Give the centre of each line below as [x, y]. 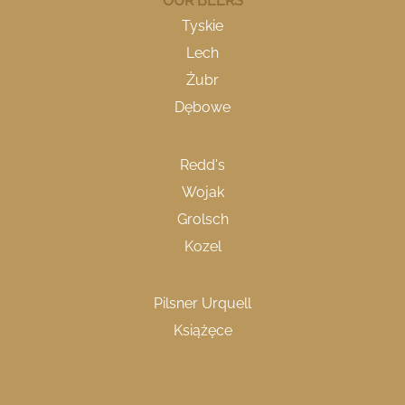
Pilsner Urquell [202, 304]
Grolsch [202, 219]
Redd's [202, 165]
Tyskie [202, 26]
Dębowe [202, 108]
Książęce [202, 331]
